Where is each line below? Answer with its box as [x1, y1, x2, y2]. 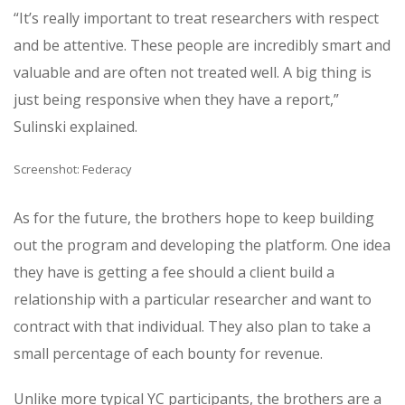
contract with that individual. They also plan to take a [14, 316, 371, 336]
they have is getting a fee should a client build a [14, 261, 334, 282]
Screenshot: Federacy [14, 160, 131, 177]
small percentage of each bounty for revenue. [14, 343, 323, 363]
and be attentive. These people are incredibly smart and [14, 34, 391, 55]
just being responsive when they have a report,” [14, 89, 339, 109]
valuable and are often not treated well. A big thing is [14, 61, 372, 82]
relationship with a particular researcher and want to [14, 288, 372, 309]
